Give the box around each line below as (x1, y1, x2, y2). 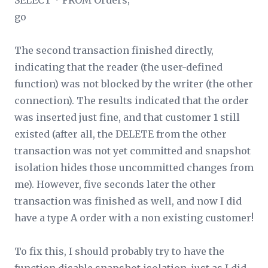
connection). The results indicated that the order (14, 95, 249, 106)
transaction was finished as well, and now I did (14, 195, 242, 207)
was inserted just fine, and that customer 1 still (14, 111, 240, 123)
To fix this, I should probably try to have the (14, 245, 224, 257)
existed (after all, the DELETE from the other (14, 128, 227, 140)
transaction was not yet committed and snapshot (14, 145, 251, 157)
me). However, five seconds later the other (14, 178, 216, 190)
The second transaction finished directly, (14, 44, 214, 56)
